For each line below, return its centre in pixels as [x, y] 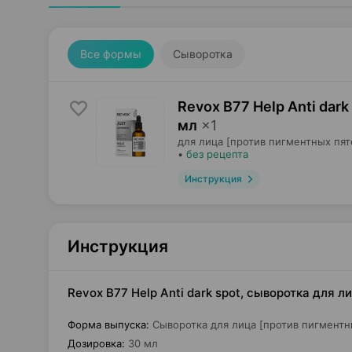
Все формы [111, 54]
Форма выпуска [107, 324]
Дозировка [95, 343]
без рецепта [217, 154]
